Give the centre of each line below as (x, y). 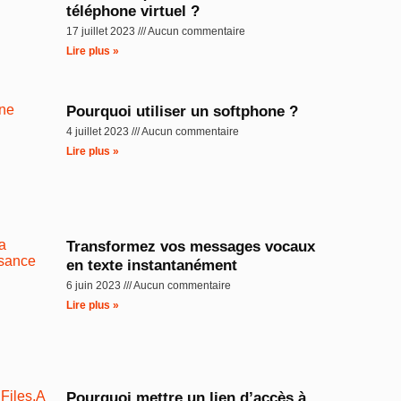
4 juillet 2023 (99, 132)
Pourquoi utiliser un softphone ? (183, 112)
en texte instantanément (152, 266)
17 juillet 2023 (102, 32)
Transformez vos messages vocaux (191, 247)
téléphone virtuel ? (133, 12)
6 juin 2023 (95, 286)
